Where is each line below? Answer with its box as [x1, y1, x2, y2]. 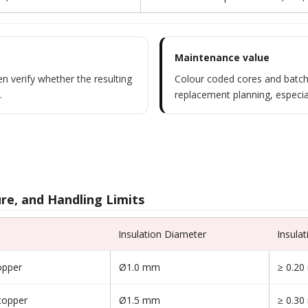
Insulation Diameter [118, 228, 206, 241]
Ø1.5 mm [119, 294, 160, 307]
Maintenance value [175, 51, 269, 64]
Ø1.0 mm [119, 261, 160, 274]
